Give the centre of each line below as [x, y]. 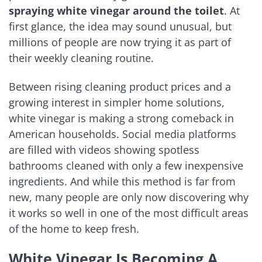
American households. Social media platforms [123, 134]
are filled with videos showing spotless [104, 149]
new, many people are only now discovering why [129, 197]
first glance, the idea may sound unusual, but [120, 27]
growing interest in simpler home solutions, [117, 102]
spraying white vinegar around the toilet [116, 11]
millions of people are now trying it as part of [120, 42]
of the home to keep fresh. [74, 228]
